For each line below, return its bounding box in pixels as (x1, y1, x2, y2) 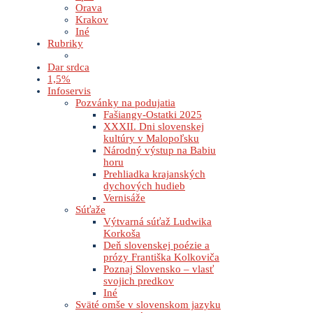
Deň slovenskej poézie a (103, 240, 210, 252)
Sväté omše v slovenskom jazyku (75, 299, 221, 311)
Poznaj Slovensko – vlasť (103, 263, 214, 275)
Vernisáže (103, 192, 145, 204)
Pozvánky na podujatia (75, 97, 175, 109)
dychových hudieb (103, 180, 185, 192)
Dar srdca (48, 61, 89, 73)
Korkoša (103, 228, 140, 240)
